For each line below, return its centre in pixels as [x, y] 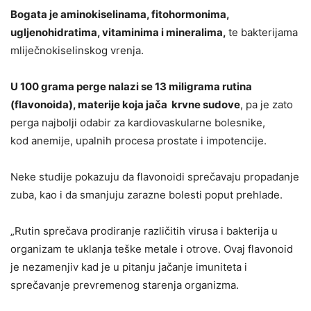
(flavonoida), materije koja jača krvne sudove [125, 105]
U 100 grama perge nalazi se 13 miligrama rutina [131, 87]
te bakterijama [263, 33]
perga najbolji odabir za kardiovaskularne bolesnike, [138, 123]
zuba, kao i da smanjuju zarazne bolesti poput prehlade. [146, 195]
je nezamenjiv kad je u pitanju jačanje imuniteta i [129, 267]
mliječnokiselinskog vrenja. [77, 51]
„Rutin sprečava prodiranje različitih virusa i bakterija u [144, 231]
